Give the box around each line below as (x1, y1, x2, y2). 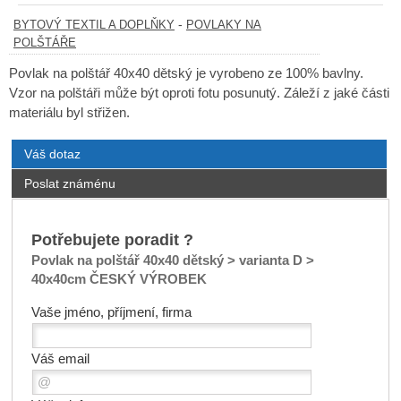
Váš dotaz (23, 147, 81, 162)
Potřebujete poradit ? (30, 230, 193, 250)
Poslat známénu (23, 176, 115, 192)
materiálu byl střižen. (9, 106, 130, 121)
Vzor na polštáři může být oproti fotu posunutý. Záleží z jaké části (9, 86, 389, 101)
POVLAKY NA (186, 19, 261, 32)
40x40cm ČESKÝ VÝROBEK (30, 272, 207, 287)
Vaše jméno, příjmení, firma (30, 305, 192, 320)
